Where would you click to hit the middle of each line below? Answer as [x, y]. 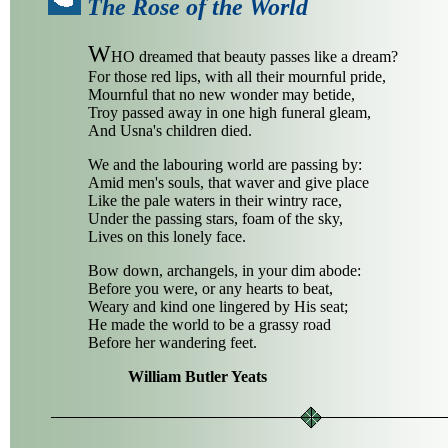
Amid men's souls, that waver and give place [228, 183]
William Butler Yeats [197, 377]
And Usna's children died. [170, 131]
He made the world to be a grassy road [209, 325]
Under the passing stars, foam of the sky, [215, 219]
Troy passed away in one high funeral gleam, [229, 113]
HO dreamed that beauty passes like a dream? [254, 57]
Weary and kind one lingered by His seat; [218, 307]
